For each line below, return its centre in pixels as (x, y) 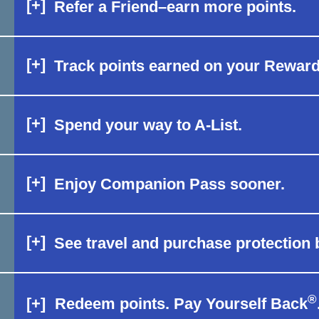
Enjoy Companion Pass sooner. (169, 184)
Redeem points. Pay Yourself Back (181, 304)
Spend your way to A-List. (148, 125)
